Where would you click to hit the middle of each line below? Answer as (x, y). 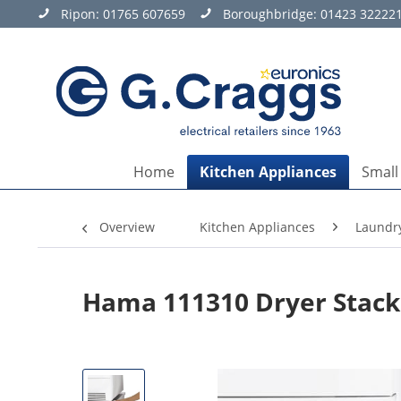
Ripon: (82, 14)
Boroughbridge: (272, 14)
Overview (127, 227)
